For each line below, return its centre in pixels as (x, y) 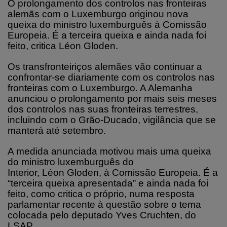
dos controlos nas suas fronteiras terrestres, (103, 109)
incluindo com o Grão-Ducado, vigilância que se (112, 120)
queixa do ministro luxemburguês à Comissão (107, 24)
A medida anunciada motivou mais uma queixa (109, 151)
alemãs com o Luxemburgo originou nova (98, 14)
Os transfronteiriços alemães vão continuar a (105, 66)
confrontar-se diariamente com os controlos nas (111, 77)
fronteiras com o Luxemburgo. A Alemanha (100, 88)
